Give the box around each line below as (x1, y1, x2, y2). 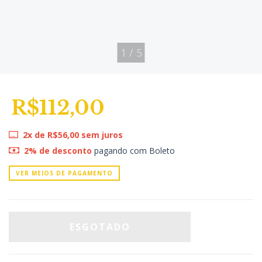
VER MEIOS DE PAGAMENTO (16, 168, 113, 177)
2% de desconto (23, 144, 92, 156)
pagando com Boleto (91, 144, 175, 156)
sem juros (78, 129, 123, 140)
